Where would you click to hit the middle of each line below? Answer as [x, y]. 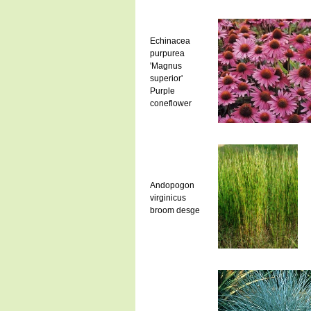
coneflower [170, 103]
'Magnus [166, 66]
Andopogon [172, 185]
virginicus [168, 197]
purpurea [168, 53]
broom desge [175, 210]
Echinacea [170, 41]
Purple [162, 91]
